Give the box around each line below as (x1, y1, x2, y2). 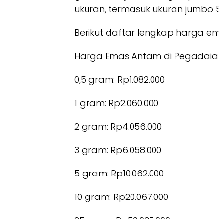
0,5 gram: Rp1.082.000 (74, 73, 165, 86)
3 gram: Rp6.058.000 (74, 143, 161, 156)
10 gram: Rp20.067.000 (74, 190, 168, 203)
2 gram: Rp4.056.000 (74, 120, 162, 132)
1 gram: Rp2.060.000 (74, 96, 158, 109)
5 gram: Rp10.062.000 (74, 167, 164, 179)
